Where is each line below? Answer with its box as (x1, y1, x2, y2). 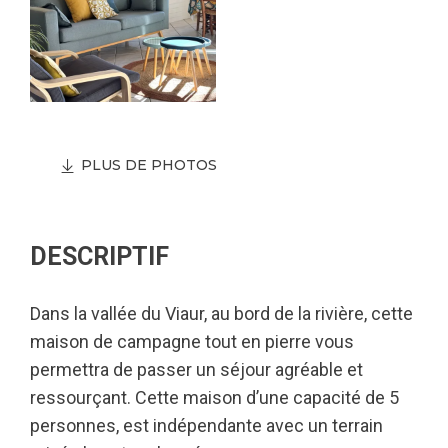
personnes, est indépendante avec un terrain (30, 415, 383, 436)
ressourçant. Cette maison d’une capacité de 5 (30, 387, 399, 408)
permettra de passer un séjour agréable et (30, 359, 363, 380)
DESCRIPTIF (30, 242, 169, 271)
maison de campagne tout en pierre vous (30, 331, 354, 352)
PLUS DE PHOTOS (81, 156, 217, 174)
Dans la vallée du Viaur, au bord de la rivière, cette (30, 303, 413, 324)
